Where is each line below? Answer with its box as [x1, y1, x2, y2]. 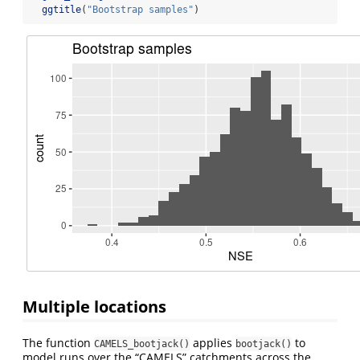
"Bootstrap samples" [87, 3, 194, 15]
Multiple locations [22, 295, 166, 318]
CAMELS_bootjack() [94, 338, 190, 350]
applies [190, 335, 235, 351]
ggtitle [42, 3, 81, 15]
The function [22, 335, 94, 351]
